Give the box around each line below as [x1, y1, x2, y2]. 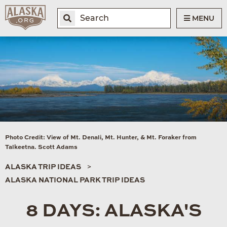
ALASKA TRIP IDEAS [5, 163, 81, 171]
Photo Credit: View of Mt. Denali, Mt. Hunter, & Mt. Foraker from [5, 134, 197, 141]
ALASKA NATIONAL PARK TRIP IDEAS [5, 176, 145, 184]
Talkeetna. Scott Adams [5, 144, 78, 150]
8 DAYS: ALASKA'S [25, 202, 202, 220]
